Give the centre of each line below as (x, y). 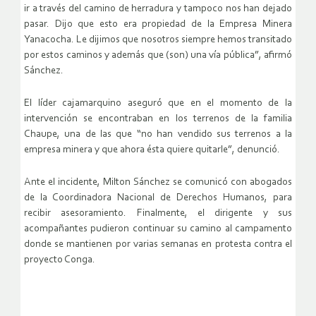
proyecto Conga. (60, 260)
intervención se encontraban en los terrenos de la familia (158, 119)
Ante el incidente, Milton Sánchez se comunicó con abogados (158, 183)
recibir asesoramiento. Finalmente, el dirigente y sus (158, 214)
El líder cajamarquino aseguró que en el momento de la (158, 104)
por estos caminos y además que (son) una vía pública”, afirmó (158, 56)
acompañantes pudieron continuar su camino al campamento (158, 229)
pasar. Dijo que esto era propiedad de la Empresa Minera (158, 25)
